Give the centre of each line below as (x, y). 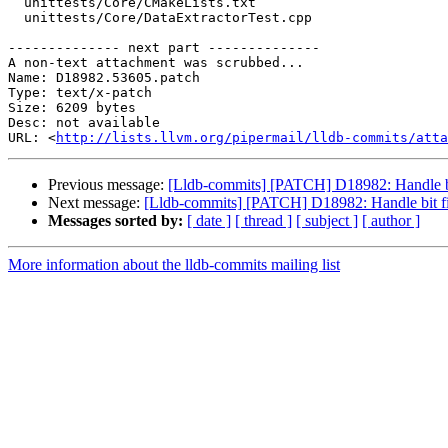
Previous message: (108, 185)
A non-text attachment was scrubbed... (156, 63)
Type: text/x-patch (80, 93)
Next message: (96, 203)
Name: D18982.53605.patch (104, 78)
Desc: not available (84, 123)
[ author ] (391, 221)
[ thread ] (263, 221)
